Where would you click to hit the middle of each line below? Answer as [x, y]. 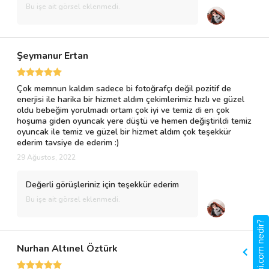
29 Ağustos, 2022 [46, 157]
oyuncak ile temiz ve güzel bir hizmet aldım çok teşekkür [124, 132]
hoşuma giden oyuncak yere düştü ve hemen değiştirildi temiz [134, 121]
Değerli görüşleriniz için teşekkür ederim [102, 185]
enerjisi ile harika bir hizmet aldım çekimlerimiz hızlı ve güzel [131, 99]
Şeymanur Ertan [53, 56]
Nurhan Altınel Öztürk [67, 249]
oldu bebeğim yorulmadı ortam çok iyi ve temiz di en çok [123, 110]
